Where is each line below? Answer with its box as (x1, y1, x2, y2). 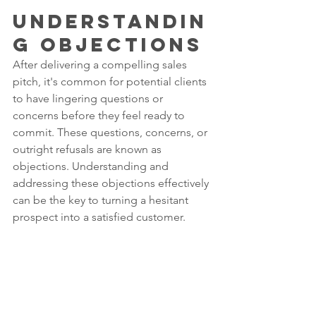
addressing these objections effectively (13, 176, 212, 190)
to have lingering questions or (13, 91, 166, 105)
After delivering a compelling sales (13, 57, 190, 71)
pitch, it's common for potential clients (13, 74, 209, 88)
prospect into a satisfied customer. (13, 209, 186, 224)
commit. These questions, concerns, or (13, 125, 210, 139)
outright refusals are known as (13, 142, 164, 156)
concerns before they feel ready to (13, 108, 188, 122)
